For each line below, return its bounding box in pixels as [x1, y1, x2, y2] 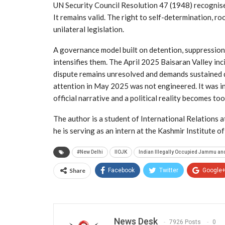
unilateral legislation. [53, 25, 124, 34]
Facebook [108, 167, 135, 174]
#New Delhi [77, 149, 103, 155]
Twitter [159, 167, 178, 174]
